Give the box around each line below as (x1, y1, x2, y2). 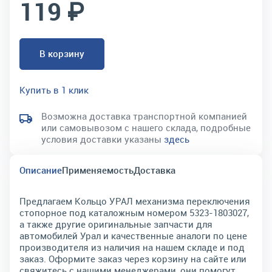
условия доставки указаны (41, 133, 164, 145)
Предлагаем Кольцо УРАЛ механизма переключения (19, 195, 250, 207)
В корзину (39, 47, 84, 59)
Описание (19, 164, 62, 176)
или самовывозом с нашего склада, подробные (41, 121, 251, 134)
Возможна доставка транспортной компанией (41, 110, 247, 122)
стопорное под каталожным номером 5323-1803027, (19, 206, 249, 219)
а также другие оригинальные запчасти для (19, 218, 212, 230)
